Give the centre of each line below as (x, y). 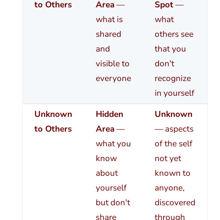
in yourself (174, 93)
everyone (113, 79)
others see (174, 34)
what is (109, 20)
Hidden (109, 114)
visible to (112, 64)
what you (113, 144)
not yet (168, 159)
